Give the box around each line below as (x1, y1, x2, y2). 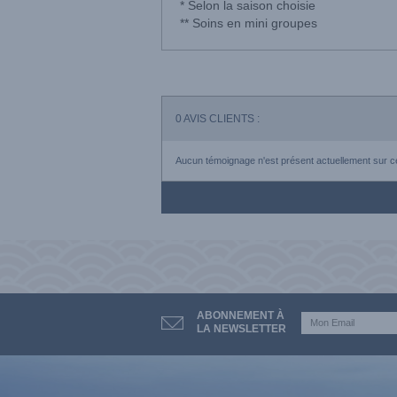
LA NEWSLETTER (197, 323, 286, 335)
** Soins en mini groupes (180, 16, 317, 30)
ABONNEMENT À (197, 309, 284, 322)
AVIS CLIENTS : (182, 113, 260, 125)
